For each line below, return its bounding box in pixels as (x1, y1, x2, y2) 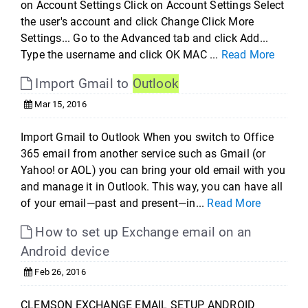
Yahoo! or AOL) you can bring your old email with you (21, 164, 286, 177)
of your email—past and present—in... (21, 197, 208, 210)
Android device (21, 243, 109, 259)
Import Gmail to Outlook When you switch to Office (21, 131, 274, 144)
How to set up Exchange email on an (32, 224, 252, 240)
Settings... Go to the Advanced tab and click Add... (21, 32, 269, 45)
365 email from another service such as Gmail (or (21, 147, 266, 160)
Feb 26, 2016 (32, 267, 86, 277)
